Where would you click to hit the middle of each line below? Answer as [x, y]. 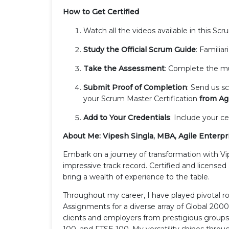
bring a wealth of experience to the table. [136, 177]
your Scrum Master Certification [140, 98]
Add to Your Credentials [127, 117]
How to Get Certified [101, 12]
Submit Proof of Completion [135, 87]
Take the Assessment [124, 68]
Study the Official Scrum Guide [140, 49]
